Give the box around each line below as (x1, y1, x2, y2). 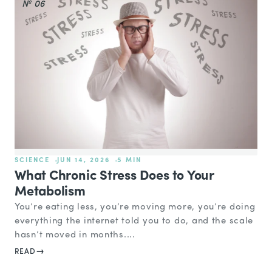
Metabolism (15, 185, 86, 200)
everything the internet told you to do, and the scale (15, 217, 254, 226)
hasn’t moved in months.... (15, 231, 135, 240)
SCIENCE (15, 157, 50, 165)
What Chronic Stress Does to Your (15, 169, 214, 184)
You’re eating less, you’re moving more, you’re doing (15, 203, 256, 212)
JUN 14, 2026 (56, 157, 110, 165)
